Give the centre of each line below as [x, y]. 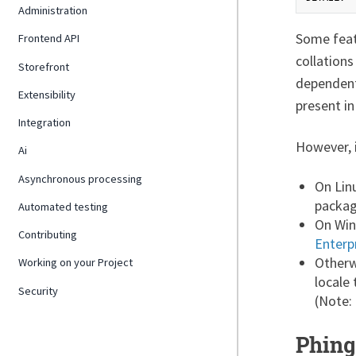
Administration [53, 11]
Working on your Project [76, 263]
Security [39, 290]
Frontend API [49, 39]
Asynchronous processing [81, 178]
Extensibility [47, 94]
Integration [45, 123]
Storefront [44, 66]
